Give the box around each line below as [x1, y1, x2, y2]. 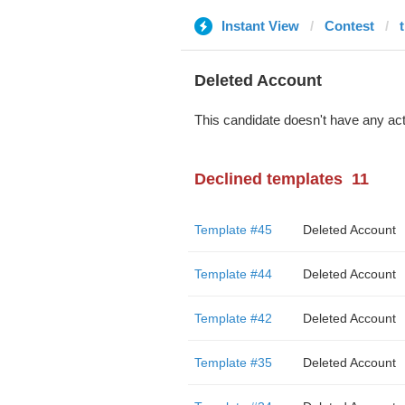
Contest [324, 18, 374, 33]
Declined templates [193, 170, 343, 188]
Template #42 [193, 311, 272, 325]
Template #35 [193, 355, 272, 370]
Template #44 [193, 267, 272, 281]
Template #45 [193, 222, 272, 237]
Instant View [221, 18, 299, 33]
